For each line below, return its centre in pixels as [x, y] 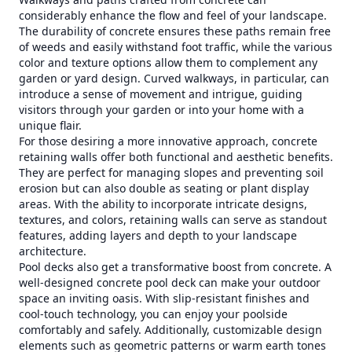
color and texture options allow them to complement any [168, 62]
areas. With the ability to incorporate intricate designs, [163, 204]
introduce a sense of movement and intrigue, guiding [161, 94]
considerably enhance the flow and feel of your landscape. [173, 15]
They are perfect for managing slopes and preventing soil [171, 172]
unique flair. [50, 125]
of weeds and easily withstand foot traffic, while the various [176, 47]
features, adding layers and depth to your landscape [158, 235]
